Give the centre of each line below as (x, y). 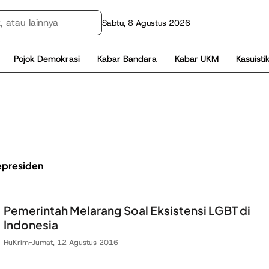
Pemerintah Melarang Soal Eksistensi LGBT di (127, 210)
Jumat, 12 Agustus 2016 (75, 243)
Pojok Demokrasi (47, 59)
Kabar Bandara (127, 59)
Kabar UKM (196, 59)
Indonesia (31, 224)
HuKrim (16, 243)
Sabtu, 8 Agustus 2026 (146, 23)
